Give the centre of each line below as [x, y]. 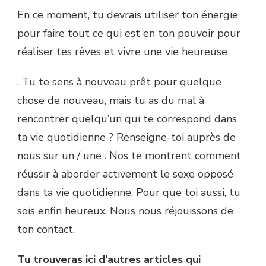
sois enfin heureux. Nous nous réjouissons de [125, 211]
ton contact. [46, 229]
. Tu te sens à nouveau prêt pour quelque [119, 82]
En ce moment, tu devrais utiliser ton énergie [128, 15]
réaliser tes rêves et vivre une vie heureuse [122, 52]
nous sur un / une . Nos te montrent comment [129, 156]
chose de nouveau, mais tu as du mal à [111, 101]
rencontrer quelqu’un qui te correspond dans [127, 119]
